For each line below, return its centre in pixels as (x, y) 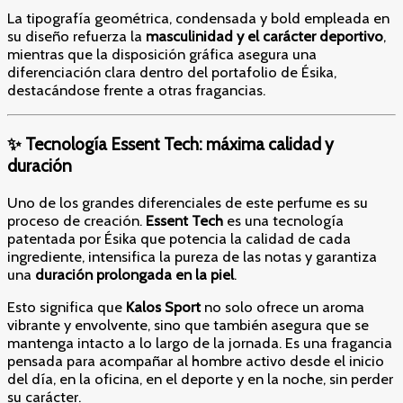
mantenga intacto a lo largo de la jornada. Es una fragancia (200, 343)
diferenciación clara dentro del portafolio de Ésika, (172, 72)
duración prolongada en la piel (134, 274)
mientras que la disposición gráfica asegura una (162, 54)
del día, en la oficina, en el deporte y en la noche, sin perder (200, 379)
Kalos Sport (163, 307)
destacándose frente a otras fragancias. (136, 90)
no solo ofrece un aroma (282, 307)
